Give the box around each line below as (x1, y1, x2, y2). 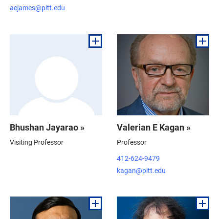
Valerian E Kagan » (117, 121, 191, 133)
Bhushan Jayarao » (10, 121, 85, 133)
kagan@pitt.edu (117, 165, 166, 175)
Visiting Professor (10, 137, 64, 147)
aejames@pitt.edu (10, 3, 65, 12)
